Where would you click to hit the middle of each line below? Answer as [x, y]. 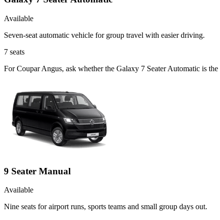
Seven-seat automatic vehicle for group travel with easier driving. [104, 35]
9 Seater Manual [37, 171]
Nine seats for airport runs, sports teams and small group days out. [106, 207]
